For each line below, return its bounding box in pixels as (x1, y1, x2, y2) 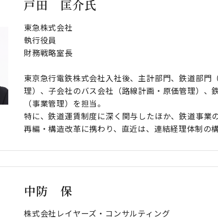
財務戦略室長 (24, 46, 73, 58)
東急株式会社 (24, 21, 73, 33)
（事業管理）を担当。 (24, 97, 106, 109)
